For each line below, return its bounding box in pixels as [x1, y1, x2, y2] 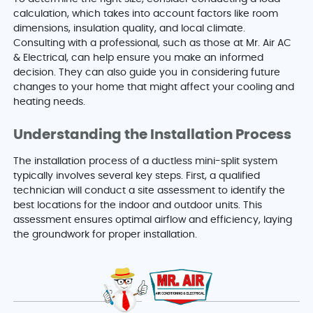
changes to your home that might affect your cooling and [13, 82, 295, 93]
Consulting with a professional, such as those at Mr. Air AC [13, 38, 292, 49]
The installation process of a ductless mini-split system [13, 156, 278, 167]
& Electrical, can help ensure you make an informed [13, 53, 264, 64]
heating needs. [13, 97, 86, 108]
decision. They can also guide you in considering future [13, 68, 281, 78]
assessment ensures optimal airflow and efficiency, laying [13, 215, 293, 226]
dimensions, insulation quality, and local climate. [13, 24, 246, 34]
